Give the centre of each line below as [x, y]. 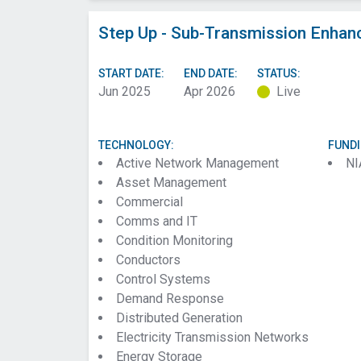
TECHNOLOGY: [136, 145]
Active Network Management [197, 163]
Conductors [148, 260]
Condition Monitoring [174, 241]
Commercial [149, 202]
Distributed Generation [179, 318]
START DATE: [131, 73]
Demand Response [170, 299]
